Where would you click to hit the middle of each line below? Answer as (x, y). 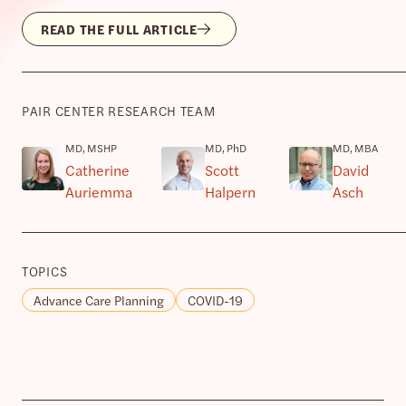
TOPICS (45, 271)
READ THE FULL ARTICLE (119, 29)
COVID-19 (215, 300)
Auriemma (99, 191)
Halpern (230, 191)
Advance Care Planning (99, 300)
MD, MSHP (91, 147)
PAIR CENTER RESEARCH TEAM (119, 110)
